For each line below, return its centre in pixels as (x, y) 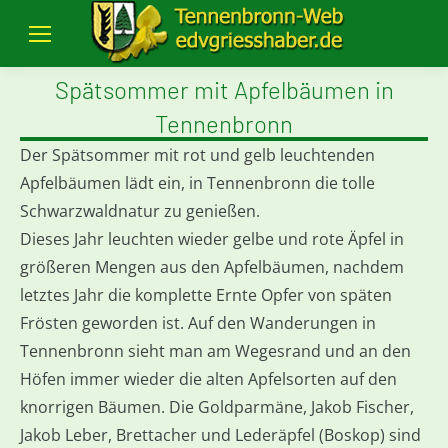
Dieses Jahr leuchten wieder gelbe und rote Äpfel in (212, 239)
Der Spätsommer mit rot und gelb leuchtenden (197, 155)
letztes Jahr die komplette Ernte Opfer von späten (206, 295)
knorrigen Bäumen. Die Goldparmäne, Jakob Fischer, (217, 407)
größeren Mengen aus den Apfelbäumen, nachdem (212, 267)
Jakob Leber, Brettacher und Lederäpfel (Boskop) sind (220, 435)
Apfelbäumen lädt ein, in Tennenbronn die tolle (197, 183)
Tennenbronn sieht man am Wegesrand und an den (215, 351)
